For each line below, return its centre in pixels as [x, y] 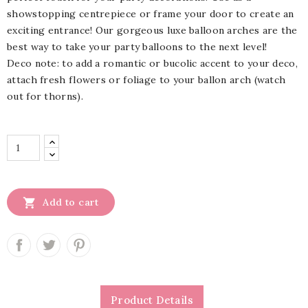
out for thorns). [45, 97]
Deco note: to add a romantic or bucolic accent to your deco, [152, 64]
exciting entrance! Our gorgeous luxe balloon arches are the [152, 31]
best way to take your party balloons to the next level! [137, 47]
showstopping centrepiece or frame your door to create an [151, 14]
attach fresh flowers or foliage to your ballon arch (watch [146, 80]
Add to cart [71, 202]
